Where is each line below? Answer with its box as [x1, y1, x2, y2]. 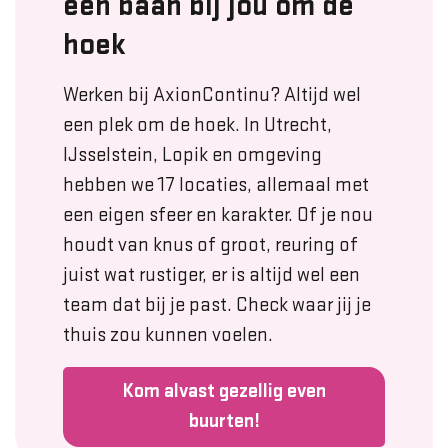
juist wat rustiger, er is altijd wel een [63, 264, 360, 286]
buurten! [188, 410, 260, 432]
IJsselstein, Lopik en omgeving [63, 144, 322, 166]
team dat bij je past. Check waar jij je [63, 294, 371, 316]
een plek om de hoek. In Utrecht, [63, 114, 332, 136]
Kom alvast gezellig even [122, 380, 326, 402]
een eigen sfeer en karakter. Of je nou [63, 204, 373, 226]
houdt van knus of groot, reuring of [63, 234, 358, 256]
